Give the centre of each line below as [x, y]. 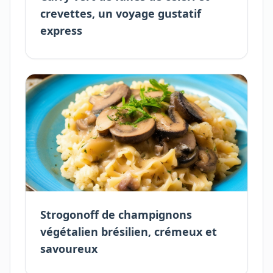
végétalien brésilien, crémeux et [129, 232]
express [61, 30]
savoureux [69, 249]
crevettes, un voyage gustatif [121, 13]
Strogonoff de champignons [116, 214]
